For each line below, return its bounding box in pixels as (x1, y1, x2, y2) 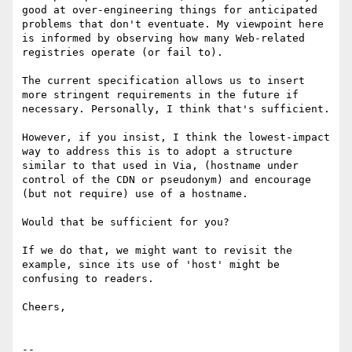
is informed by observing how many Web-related (22, 32, 305, 45)
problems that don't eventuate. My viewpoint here (22, 18, 324, 31)
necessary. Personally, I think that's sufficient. (22, 103, 330, 115)
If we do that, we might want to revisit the (22, 244, 292, 257)
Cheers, (22, 301, 66, 313)
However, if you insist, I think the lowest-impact (22, 131, 330, 144)
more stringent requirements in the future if (22, 89, 299, 101)
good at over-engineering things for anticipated (22, 4, 317, 16)
